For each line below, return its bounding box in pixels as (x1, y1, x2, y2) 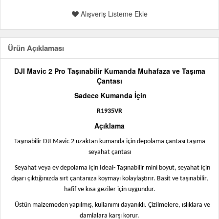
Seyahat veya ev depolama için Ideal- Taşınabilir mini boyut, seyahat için (15, 164, 210, 172)
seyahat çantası (88, 149, 131, 156)
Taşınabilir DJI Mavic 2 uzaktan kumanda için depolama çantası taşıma (14, 138, 205, 145)
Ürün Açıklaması (8, 43, 64, 53)
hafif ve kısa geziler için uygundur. (64, 186, 155, 193)
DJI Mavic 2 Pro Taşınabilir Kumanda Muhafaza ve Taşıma (14, 66, 205, 76)
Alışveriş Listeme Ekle (78, 9, 148, 19)
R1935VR (97, 108, 122, 115)
